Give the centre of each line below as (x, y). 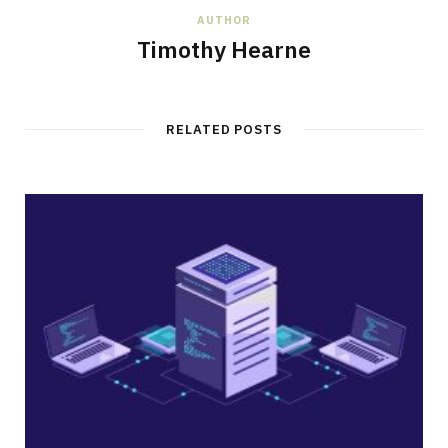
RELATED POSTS (224, 130)
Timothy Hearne (224, 49)
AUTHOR (224, 20)
